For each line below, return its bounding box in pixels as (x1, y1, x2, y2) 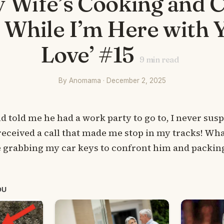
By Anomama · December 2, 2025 (58, 76, 166, 84)
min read (144, 54, 179, 64)
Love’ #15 (40, 40, 134, 68)
